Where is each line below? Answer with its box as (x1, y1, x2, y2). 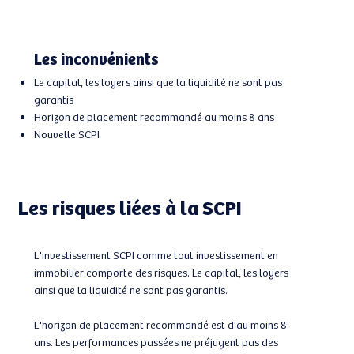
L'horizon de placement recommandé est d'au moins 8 (33, 316, 287, 333)
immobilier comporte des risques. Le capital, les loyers (33, 264, 288, 281)
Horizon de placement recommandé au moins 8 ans (33, 108, 274, 126)
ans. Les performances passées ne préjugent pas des (33, 333, 278, 351)
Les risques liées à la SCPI (17, 192, 242, 222)
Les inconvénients (33, 46, 159, 70)
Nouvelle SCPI (33, 126, 100, 143)
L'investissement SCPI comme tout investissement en (33, 247, 278, 264)
